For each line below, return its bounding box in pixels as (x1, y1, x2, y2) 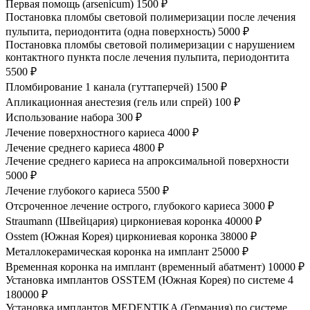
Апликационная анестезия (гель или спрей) (6, 95, 212, 108)
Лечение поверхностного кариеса (6, 126, 165, 138)
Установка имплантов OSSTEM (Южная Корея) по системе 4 (6, 273, 293, 286)
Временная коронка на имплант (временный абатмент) (6, 260, 265, 273)
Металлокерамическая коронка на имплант (6, 245, 209, 257)
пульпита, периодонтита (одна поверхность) (6, 25, 215, 37)
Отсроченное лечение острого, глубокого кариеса (6, 199, 240, 212)
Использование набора (6, 111, 113, 123)
